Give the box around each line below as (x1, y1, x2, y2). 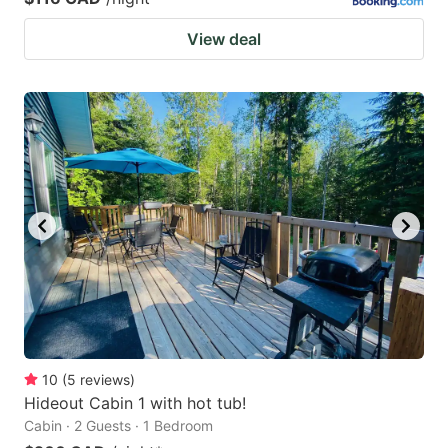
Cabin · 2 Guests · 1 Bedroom (24, 416, 213, 434)
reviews (80, 370, 130, 388)
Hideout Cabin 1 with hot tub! (24, 392, 246, 413)
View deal (187, 29, 261, 50)
